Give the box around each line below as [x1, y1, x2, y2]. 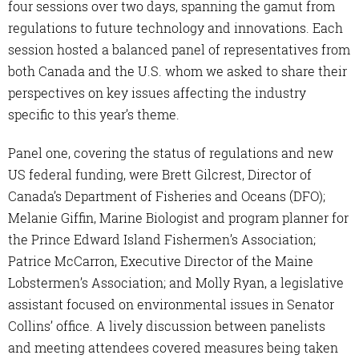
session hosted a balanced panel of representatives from [8, 40, 350, 58]
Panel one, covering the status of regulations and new [8, 143, 333, 161]
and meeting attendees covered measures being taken [8, 338, 338, 356]
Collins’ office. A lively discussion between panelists [8, 317, 325, 334]
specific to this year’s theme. [8, 105, 179, 123]
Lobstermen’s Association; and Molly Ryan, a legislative [8, 273, 344, 291]
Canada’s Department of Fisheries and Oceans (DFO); [8, 187, 325, 204]
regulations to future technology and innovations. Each [8, 18, 343, 36]
